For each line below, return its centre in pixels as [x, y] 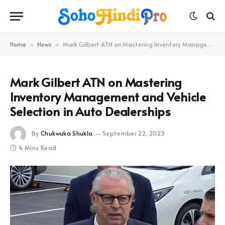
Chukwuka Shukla [67, 133]
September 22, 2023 [134, 133]
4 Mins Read [38, 148]
